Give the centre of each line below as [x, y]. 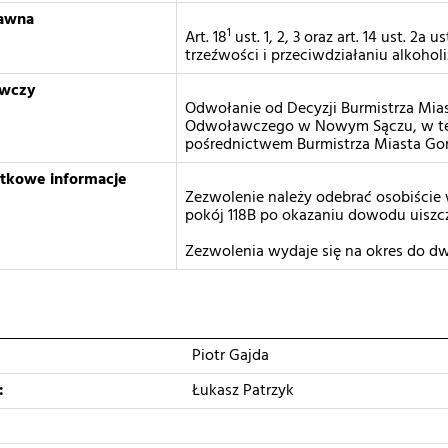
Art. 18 [206, 38]
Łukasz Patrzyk [239, 391]
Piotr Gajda [226, 356]
